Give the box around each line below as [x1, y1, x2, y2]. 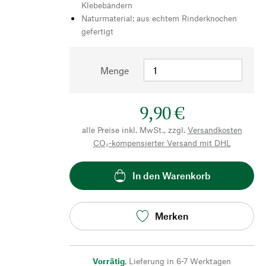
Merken [154, 210, 188, 222]
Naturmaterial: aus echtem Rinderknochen [81, 12, 237, 23]
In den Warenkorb [132, 170, 211, 182]
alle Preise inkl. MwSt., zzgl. [81, 124, 185, 135]
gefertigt [81, 26, 113, 36]
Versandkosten [187, 124, 242, 135]
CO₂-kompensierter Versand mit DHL [93, 137, 231, 148]
